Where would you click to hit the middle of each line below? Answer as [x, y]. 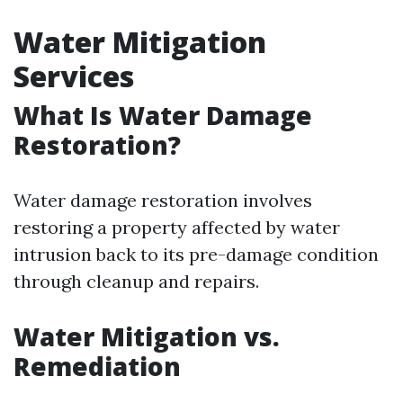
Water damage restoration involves [163, 200]
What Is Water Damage [163, 115]
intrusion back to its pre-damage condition [196, 254]
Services [74, 76]
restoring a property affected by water [177, 227]
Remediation [97, 366]
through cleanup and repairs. [136, 281]
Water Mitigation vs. [147, 336]
